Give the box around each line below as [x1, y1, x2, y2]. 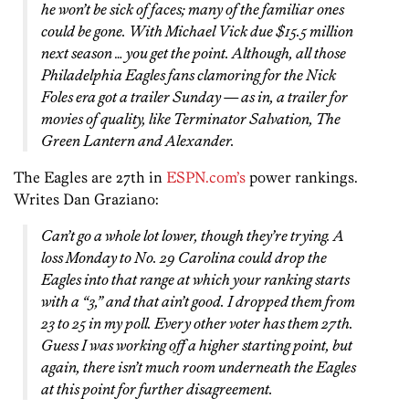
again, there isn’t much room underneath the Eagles [41, 358, 356, 377]
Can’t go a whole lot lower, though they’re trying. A [41, 226, 344, 246]
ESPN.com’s [166, 168, 246, 187]
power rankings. [246, 168, 358, 187]
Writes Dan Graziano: [14, 190, 159, 209]
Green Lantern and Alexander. [41, 131, 235, 151]
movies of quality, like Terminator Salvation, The [41, 110, 341, 129]
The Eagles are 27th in [14, 168, 166, 187]
